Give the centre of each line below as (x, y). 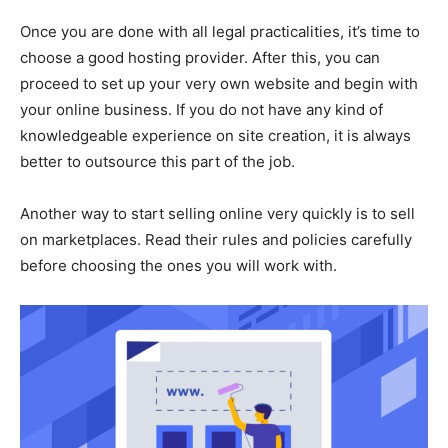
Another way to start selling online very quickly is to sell (217, 214)
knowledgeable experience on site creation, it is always (215, 136)
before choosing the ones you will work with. (178, 266)
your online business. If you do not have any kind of (201, 110)
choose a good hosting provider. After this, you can (200, 58)
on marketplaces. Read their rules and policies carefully (216, 240)
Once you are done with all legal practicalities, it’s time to (220, 32)
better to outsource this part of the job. (157, 162)
